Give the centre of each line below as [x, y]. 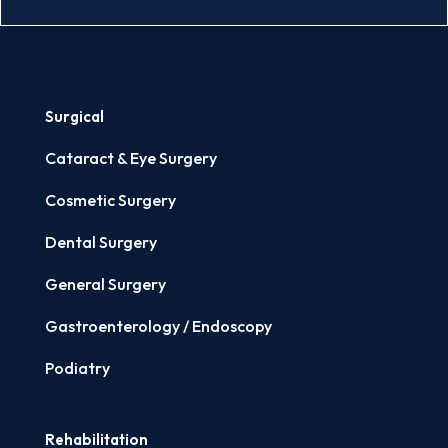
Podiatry [77, 368]
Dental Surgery [100, 242]
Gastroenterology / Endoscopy [158, 326]
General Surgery [105, 284]
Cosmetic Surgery [110, 200]
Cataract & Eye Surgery [130, 158]
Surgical [74, 116]
